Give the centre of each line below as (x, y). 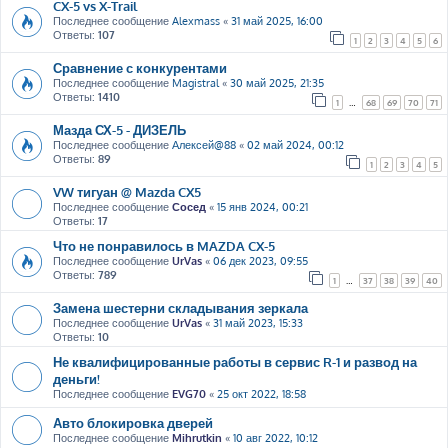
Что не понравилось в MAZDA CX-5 (164, 245)
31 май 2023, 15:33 (258, 323)
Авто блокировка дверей (133, 422)
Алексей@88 (204, 145)
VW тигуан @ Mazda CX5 (127, 191)
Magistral (195, 83)
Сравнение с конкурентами (140, 67)
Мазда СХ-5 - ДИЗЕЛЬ (119, 129)
